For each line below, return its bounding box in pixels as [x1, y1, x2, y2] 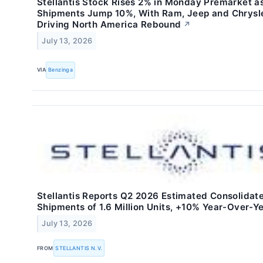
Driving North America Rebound [37, 18, 181, 30]
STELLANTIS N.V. [55, 244, 103, 251]
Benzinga [48, 66, 73, 73]
